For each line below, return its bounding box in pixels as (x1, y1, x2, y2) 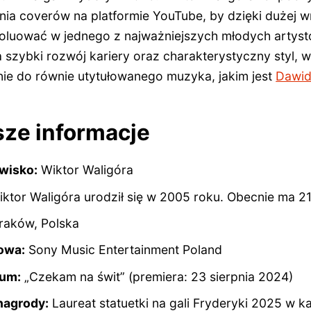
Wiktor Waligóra (37, 162, 133, 178)
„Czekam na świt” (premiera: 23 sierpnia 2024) (20, 269, 293, 284)
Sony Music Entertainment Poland (24, 242, 222, 258)
